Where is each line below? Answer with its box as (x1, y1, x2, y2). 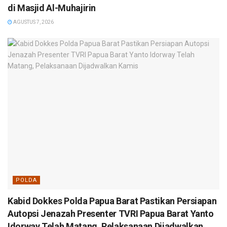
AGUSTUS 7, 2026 (12, 19, 54, 25)
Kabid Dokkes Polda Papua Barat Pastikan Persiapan (8, 196, 217, 206)
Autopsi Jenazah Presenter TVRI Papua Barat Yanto (8, 208, 214, 219)
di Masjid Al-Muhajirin (8, 3, 96, 14)
